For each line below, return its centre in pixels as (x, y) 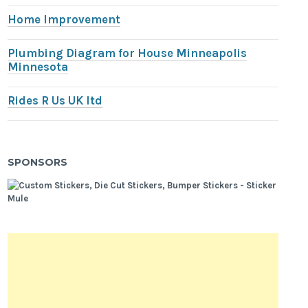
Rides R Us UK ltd (55, 100)
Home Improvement (64, 19)
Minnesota (38, 67)
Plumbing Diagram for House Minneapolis (128, 53)
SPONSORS (38, 162)
